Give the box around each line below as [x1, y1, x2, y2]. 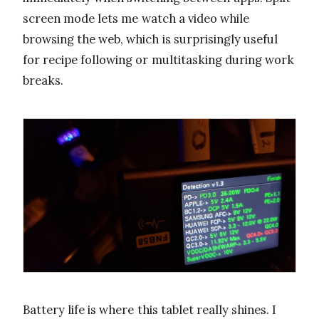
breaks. [23, 73, 63, 89]
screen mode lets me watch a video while [23, 11, 250, 27]
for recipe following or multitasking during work [23, 52, 294, 68]
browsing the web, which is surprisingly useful [23, 31, 278, 48]
